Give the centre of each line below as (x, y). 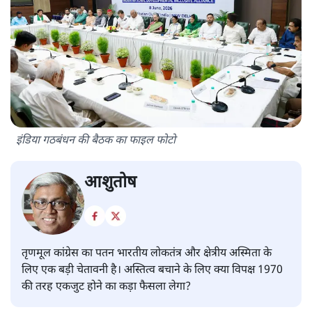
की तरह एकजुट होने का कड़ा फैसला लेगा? (106, 288)
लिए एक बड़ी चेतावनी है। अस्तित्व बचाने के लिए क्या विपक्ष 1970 (152, 271)
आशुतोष (110, 184)
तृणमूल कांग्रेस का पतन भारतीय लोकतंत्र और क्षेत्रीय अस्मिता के (147, 254)
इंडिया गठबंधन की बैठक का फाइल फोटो (96, 141)
